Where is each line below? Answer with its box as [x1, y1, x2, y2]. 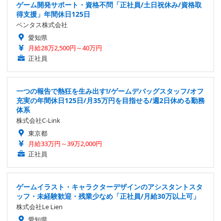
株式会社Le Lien [16, 202, 63, 211]
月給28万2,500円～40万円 [28, 43, 102, 52]
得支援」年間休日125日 [16, 9, 90, 19]
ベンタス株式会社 [16, 20, 68, 29]
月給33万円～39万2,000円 [28, 139, 102, 148]
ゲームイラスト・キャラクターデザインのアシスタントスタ [16, 182, 203, 191]
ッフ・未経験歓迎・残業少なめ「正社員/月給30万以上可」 [16, 191, 200, 201]
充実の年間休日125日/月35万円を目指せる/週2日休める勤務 [16, 95, 205, 105]
